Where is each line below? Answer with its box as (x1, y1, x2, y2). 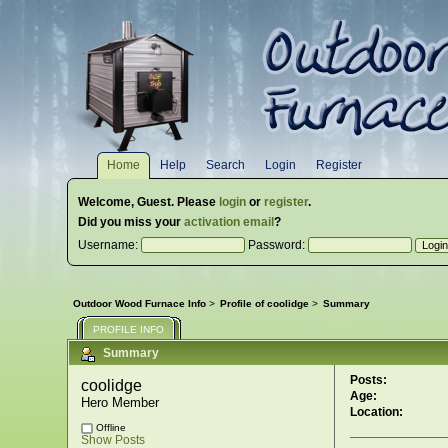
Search (206, 158, 246, 172)
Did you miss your (78, 215, 185, 229)
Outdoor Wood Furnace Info (73, 298, 207, 310)
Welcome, (78, 195, 138, 209)
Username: (78, 238, 142, 252)
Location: (350, 404, 404, 419)
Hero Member (81, 395, 160, 411)
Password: (245, 238, 309, 252)
